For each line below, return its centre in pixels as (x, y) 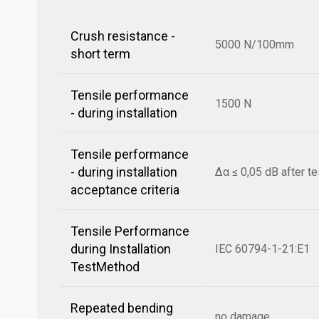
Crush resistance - (123, 36)
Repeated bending (122, 308)
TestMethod (105, 267)
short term (100, 54)
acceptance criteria (125, 190)
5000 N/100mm (255, 45)
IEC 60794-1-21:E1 (262, 249)
